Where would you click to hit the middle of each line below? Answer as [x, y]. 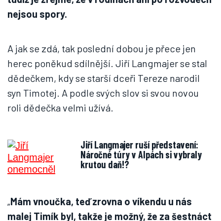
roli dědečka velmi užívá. [61, 108]
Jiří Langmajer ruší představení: [139, 145]
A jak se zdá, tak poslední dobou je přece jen [102, 48]
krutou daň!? [105, 164]
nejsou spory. [37, 14]
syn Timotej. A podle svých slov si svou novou [103, 93]
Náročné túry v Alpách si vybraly [141, 154]
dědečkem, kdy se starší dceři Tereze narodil [104, 78]
